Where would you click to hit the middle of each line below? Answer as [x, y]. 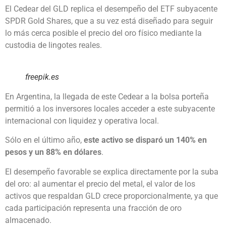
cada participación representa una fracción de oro [93, 208]
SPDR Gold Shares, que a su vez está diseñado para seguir [109, 21]
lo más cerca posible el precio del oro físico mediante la [103, 33]
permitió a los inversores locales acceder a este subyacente [110, 108]
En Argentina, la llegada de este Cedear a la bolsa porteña [107, 96]
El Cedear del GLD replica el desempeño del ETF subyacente [111, 9]
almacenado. [28, 220]
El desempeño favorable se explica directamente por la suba [112, 172]
